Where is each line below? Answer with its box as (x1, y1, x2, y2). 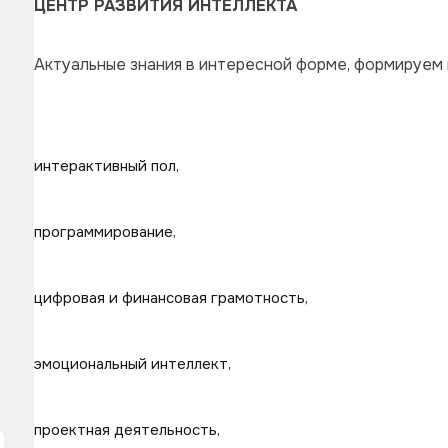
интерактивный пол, (34, 156, 179, 176)
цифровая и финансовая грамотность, (34, 288, 308, 308)
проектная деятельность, (34, 420, 220, 440)
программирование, (34, 222, 176, 242)
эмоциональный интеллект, (34, 354, 231, 374)
